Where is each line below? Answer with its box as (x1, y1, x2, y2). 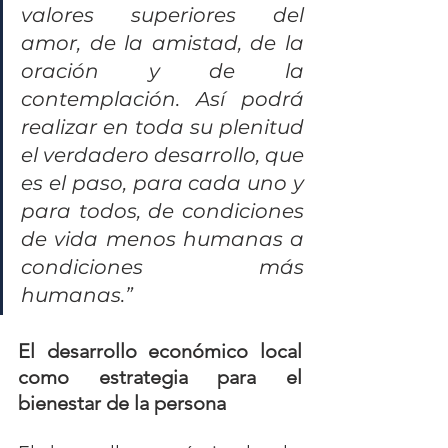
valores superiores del (21, 3, 304, 27)
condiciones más (21, 255, 304, 279)
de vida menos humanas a (21, 227, 304, 251)
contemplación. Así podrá (21, 87, 304, 111)
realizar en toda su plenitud (21, 115, 304, 139)
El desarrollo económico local (18, 339, 302, 363)
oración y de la (21, 59, 304, 83)
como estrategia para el (18, 365, 302, 389)
